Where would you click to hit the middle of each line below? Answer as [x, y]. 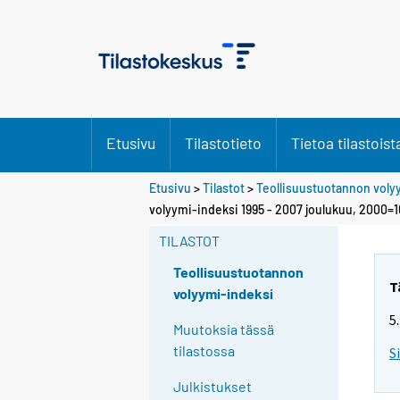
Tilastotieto [223, 143]
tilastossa [204, 351]
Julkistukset [213, 387]
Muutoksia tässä [224, 329]
